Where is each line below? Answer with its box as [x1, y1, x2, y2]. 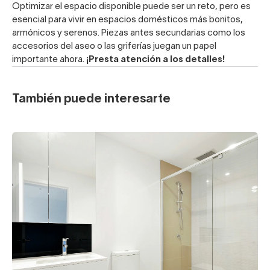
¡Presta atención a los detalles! [86, 55, 225, 64]
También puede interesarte [12, 94, 171, 105]
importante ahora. [12, 55, 86, 64]
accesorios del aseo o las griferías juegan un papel [12, 42, 216, 51]
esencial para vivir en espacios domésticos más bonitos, [12, 16, 243, 25]
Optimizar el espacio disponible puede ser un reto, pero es [12, 2, 251, 11]
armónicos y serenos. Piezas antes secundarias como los [12, 29, 245, 38]
